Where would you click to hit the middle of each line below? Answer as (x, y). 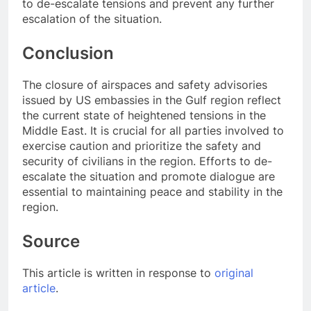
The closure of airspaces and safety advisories (145, 84)
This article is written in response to (118, 272)
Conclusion (68, 53)
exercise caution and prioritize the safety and (142, 145)
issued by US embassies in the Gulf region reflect (152, 100)
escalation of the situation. (92, 18)
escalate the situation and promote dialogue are (149, 176)
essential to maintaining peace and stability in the (152, 191)
